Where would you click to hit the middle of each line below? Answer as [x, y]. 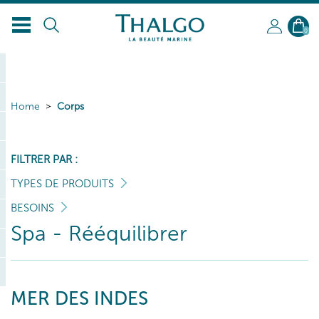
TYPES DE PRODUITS [62, 184]
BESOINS [32, 208]
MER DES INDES [79, 299]
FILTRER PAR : [44, 159]
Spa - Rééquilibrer [99, 234]
